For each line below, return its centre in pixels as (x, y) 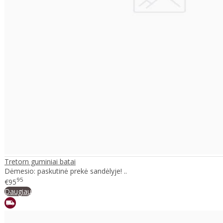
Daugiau (18, 191)
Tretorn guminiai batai (40, 162)
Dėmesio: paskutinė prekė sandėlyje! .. (66, 171)
